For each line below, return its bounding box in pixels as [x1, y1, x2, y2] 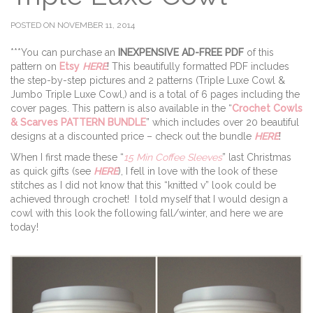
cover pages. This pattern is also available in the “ [10, 103, 232, 114]
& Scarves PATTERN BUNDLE [10, 117, 146, 128]
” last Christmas [222, 152, 291, 163]
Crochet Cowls [232, 103, 303, 114]
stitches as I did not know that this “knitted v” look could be [10, 180, 276, 191]
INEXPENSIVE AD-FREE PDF [115, 47, 244, 58]
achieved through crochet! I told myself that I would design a [10, 194, 288, 205]
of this [244, 47, 274, 58]
